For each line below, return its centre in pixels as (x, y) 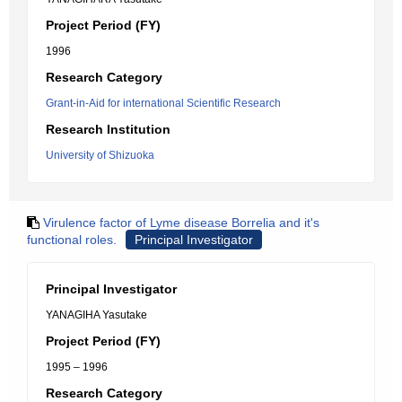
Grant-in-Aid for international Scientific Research (163, 103)
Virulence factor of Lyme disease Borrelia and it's (181, 223)
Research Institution (108, 129)
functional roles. (72, 240)
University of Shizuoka (100, 155)
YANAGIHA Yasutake (96, 315)
